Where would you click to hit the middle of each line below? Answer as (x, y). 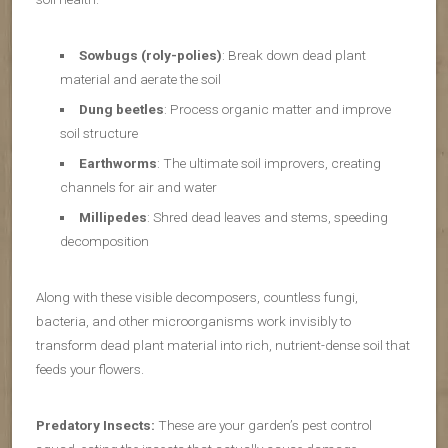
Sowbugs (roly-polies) (150, 55)
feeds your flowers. (90, 369)
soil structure (99, 133)
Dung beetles (121, 109)
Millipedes (112, 217)
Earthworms (117, 163)
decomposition (104, 241)
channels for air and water (138, 187)
